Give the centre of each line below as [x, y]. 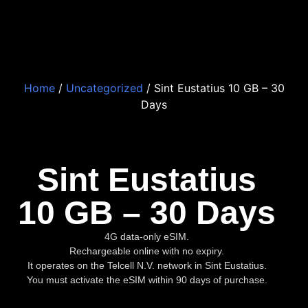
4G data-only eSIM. [147, 236]
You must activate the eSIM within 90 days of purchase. [147, 279]
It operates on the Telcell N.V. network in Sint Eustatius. [147, 265]
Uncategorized [104, 88]
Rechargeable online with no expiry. [147, 251]
